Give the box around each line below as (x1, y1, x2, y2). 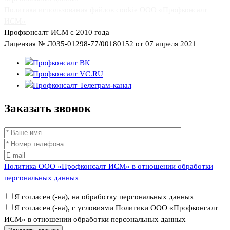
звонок (54, 102, 91, 116)
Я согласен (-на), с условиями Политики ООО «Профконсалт (14, 203, 218, 212)
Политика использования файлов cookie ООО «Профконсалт (4, 5, 207, 14)
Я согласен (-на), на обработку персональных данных (14, 192, 194, 201)
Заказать (4, 102, 54, 116)
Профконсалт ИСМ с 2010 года (4, 28, 109, 36)
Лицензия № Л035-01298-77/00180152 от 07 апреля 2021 (4, 39, 197, 48)
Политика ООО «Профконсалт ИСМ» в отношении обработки (4, 162, 213, 170)
